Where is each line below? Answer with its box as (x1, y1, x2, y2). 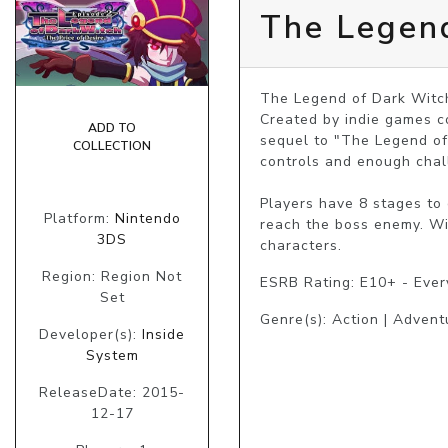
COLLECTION (73, 138, 151, 155)
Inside (142, 325, 185, 345)
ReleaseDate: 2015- (39, 383, 185, 403)
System (85, 346, 139, 366)
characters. (260, 235, 342, 255)
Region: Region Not (42, 267, 182, 287)
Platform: (43, 209, 115, 229)
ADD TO (88, 120, 136, 137)
